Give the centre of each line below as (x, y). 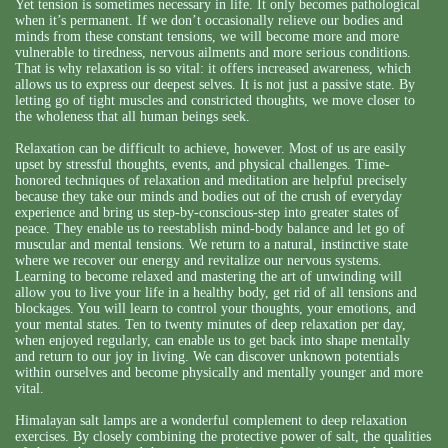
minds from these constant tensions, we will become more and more (207, 36)
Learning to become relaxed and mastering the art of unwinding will (208, 276)
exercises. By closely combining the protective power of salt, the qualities (223, 436)
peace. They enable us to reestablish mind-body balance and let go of (210, 228)
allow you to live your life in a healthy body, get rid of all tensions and (216, 292)
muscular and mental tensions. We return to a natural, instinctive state (211, 244)
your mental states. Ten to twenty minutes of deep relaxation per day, (210, 324)
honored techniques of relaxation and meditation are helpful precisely (211, 180)
